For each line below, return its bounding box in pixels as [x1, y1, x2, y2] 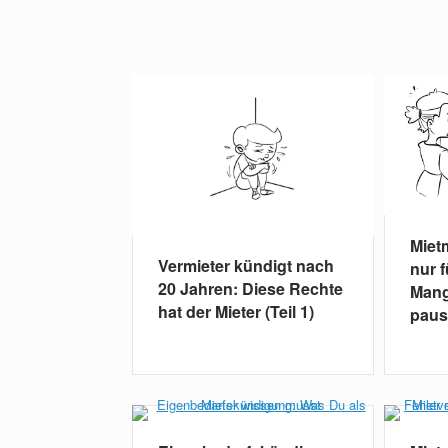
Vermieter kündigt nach [158, 254, 334, 278]
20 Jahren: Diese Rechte [158, 277, 343, 301]
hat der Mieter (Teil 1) [158, 300, 314, 324]
